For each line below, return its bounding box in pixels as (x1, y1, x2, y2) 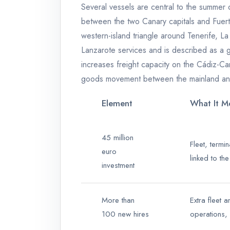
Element (102, 97, 132, 110)
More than (102, 195, 135, 206)
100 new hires (102, 208, 149, 220)
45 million (102, 132, 133, 144)
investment (102, 160, 135, 171)
